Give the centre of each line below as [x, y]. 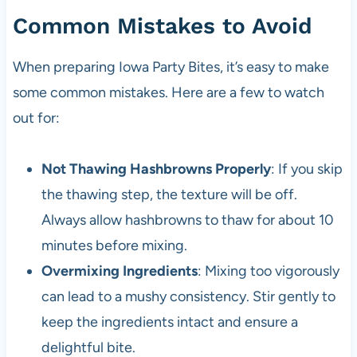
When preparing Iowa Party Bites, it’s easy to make [171, 67]
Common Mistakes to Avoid [162, 26]
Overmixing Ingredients [119, 271]
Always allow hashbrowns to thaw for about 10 [187, 220]
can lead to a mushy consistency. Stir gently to [188, 297]
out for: [36, 118]
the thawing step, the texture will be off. [169, 195]
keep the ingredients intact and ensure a [169, 322]
